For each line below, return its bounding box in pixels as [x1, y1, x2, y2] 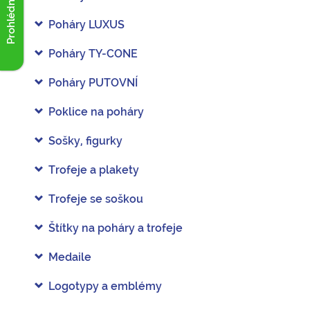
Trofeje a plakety [48, 163, 139, 176]
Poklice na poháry [48, 105, 144, 118]
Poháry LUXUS [48, 18, 125, 31]
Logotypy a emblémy [48, 280, 162, 293]
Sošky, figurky [48, 134, 122, 147]
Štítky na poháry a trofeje [48, 221, 183, 235]
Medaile [48, 250, 91, 264]
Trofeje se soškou [48, 192, 143, 206]
